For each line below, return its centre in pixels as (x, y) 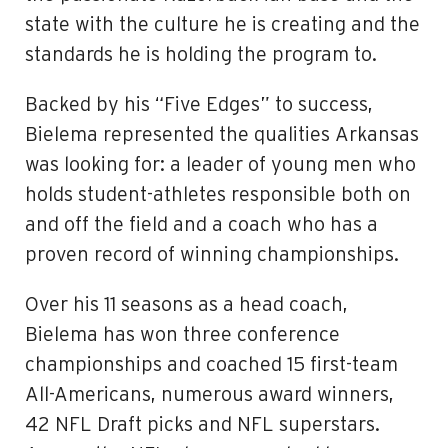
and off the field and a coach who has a (201, 225)
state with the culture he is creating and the (222, 25)
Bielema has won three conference (182, 335)
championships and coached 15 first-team (211, 365)
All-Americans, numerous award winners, (209, 395)
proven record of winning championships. (212, 255)
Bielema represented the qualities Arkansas (222, 135)
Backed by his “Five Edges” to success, (199, 105)
